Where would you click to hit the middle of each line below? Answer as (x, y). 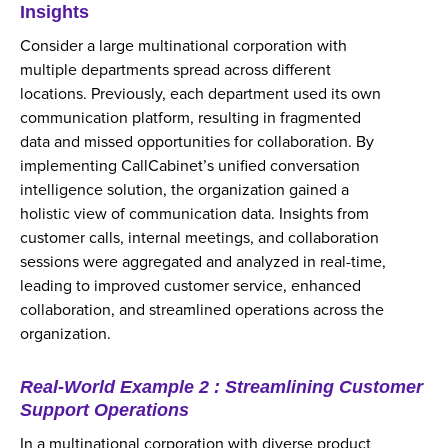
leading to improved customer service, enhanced (190, 286)
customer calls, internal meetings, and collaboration (199, 238)
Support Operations (104, 410)
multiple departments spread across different (175, 70)
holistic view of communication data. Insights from (194, 214)
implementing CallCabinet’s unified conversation (190, 166)
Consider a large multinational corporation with (183, 46)
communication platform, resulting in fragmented (190, 118)
